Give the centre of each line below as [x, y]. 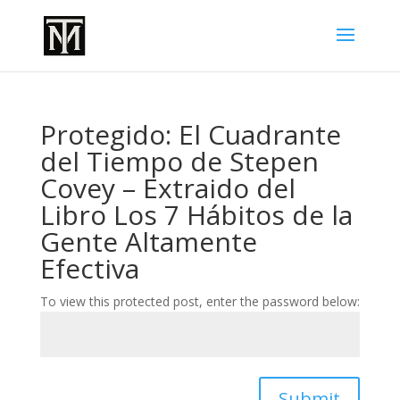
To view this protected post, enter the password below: [200, 301]
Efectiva [89, 268]
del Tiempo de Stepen [179, 161]
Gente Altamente [148, 242]
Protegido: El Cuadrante [190, 134]
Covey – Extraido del [167, 188]
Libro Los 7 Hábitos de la [196, 215]
